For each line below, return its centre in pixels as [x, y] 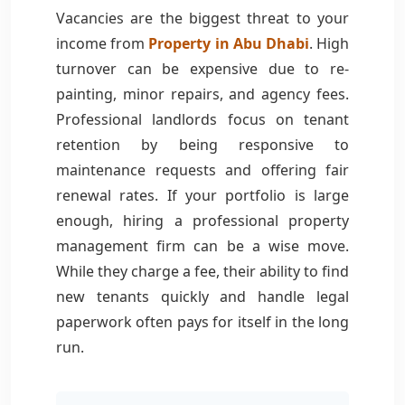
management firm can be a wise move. [202, 245]
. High [329, 43]
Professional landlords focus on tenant [202, 119]
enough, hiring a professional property [202, 220]
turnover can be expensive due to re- [202, 68]
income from [103, 43]
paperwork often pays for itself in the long [202, 321]
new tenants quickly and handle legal [202, 296]
